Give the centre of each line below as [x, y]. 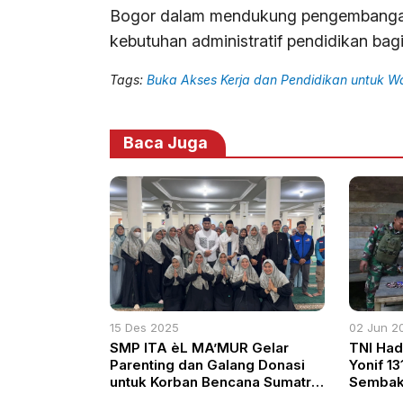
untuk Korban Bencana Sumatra [215, 381]
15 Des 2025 [144, 327]
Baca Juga [166, 142]
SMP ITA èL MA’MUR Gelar [199, 347]
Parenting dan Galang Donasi [207, 364]
